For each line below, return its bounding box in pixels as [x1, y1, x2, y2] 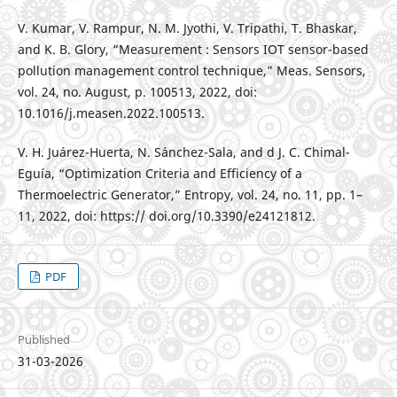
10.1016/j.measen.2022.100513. [17, 105, 205, 122]
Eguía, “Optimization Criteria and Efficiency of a [17, 165, 302, 183]
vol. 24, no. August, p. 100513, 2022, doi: [17, 83, 257, 101]
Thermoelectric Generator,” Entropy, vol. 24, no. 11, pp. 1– [17, 186, 362, 204]
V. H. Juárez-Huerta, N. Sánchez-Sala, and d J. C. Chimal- [17, 144, 350, 161]
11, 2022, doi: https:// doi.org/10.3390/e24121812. [17, 207, 315, 225]
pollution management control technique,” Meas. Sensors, [17, 62, 366, 80]
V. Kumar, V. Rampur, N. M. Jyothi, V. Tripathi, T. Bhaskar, [17, 19, 357, 37]
